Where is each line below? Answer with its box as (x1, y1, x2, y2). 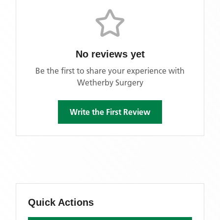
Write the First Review (70, 107, 150, 117)
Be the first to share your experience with (35, 66, 185, 76)
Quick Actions (28, 197, 94, 208)
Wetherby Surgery (77, 78, 143, 87)
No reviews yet (75, 49, 145, 59)
